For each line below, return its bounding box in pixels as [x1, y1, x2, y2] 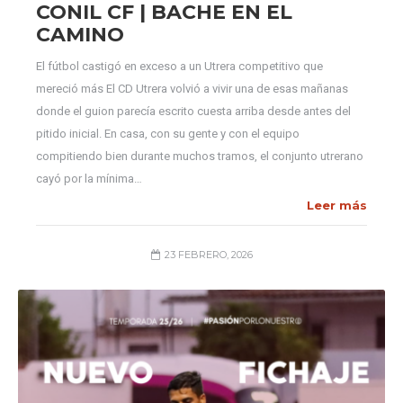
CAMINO [36, 22, 124, 47]
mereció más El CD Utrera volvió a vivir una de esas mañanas [36, 82, 348, 95]
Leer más [307, 198, 367, 212]
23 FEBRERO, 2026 [164, 248, 253, 261]
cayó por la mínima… [36, 172, 142, 185]
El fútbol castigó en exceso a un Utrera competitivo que [36, 59, 323, 73]
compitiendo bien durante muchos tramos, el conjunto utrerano [36, 149, 363, 163]
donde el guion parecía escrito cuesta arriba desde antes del [36, 104, 351, 118]
